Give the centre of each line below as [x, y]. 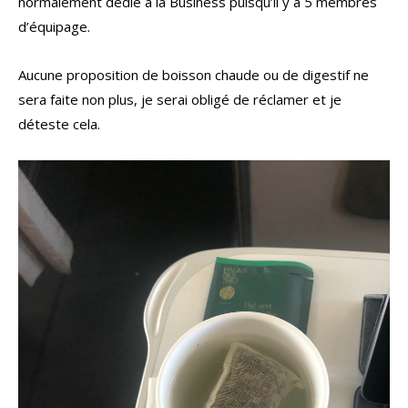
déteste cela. [59, 124]
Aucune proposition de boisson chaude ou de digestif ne [194, 75]
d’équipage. [54, 27]
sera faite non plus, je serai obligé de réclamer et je [180, 100]
